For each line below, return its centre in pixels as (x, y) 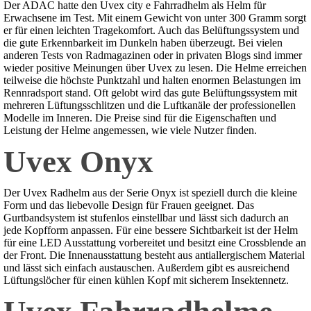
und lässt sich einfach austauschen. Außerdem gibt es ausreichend (146, 268)
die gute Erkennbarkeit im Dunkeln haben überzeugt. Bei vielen (143, 43)
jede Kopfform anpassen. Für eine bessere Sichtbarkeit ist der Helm (151, 230)
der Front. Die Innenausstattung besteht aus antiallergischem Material (154, 255)
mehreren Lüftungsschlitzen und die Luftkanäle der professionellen (150, 106)
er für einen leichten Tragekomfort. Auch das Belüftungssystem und (151, 31)
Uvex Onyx (78, 162)
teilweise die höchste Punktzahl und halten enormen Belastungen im (152, 81)
